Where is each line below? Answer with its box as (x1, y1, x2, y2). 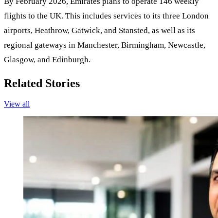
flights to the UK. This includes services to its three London (4, 11, 209, 21)
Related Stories (4, 77, 80, 90)
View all (4, 100, 30, 109)
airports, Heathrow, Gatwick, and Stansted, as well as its (4, 26, 195, 36)
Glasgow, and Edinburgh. (4, 55, 91, 65)
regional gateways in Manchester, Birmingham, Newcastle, (4, 40, 205, 50)
